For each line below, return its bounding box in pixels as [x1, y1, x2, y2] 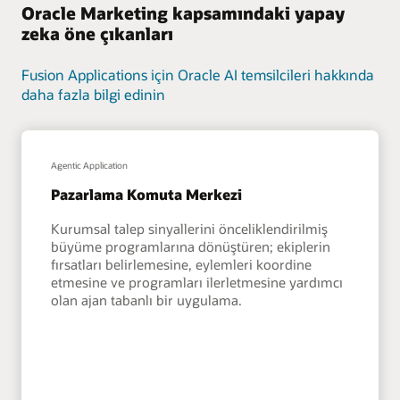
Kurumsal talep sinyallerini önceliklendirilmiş [51, 219, 329, 237]
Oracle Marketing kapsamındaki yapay [21, 2, 345, 25]
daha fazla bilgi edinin [21, 85, 165, 104]
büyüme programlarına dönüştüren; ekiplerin [51, 237, 331, 255]
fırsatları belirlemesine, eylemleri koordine [51, 254, 312, 273]
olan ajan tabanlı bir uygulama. [51, 290, 243, 309]
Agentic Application [51, 160, 129, 171]
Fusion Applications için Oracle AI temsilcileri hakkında [21, 65, 374, 85]
